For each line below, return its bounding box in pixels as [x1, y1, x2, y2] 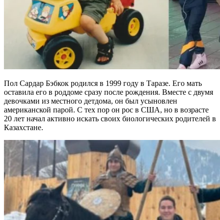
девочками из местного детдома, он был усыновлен [4, 97, 177, 105]
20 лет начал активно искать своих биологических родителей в [4, 114, 216, 123]
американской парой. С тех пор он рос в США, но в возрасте [4, 106, 209, 114]
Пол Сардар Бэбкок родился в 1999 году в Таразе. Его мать [4, 79, 202, 87]
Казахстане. [4, 123, 43, 132]
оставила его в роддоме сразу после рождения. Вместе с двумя [4, 88, 213, 96]
